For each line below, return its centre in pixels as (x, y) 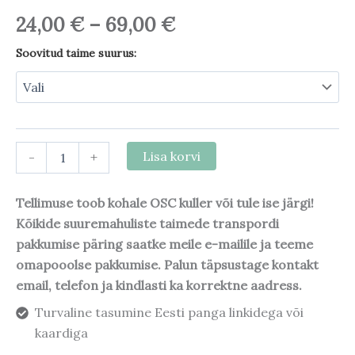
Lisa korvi (172, 157)
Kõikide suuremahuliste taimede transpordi (147, 224)
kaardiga (61, 333)
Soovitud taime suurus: (76, 53)
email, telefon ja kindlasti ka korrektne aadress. (159, 286)
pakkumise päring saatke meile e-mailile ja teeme (164, 244)
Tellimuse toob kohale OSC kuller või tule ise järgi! (165, 203)
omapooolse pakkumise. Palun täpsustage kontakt (167, 265)
